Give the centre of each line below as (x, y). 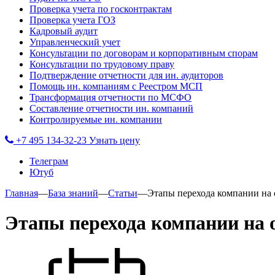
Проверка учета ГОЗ (72, 20)
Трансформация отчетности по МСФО (110, 97)
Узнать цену (114, 140)
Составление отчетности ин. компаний (111, 108)
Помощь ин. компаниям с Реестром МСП (116, 86)
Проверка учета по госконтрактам (101, 9)
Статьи (123, 193)
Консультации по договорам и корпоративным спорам (144, 53)
